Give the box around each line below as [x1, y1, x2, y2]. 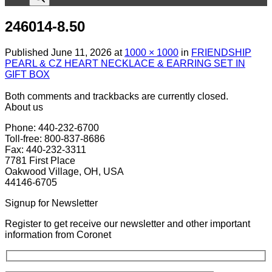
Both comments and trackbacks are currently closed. [5, 90, 228, 101]
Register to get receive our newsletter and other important [5, 218, 250, 229]
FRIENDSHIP [191, 47, 251, 58]
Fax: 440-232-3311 [5, 144, 86, 155]
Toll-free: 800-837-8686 [5, 133, 105, 144]
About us [5, 101, 43, 112]
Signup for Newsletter [5, 197, 98, 208]
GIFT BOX [5, 69, 50, 80]
